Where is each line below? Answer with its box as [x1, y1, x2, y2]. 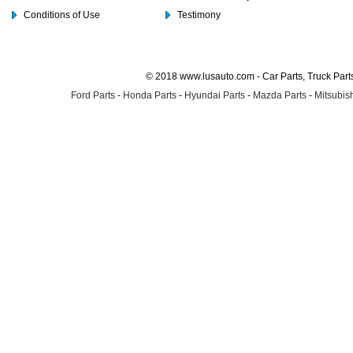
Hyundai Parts [184, 90, 245, 102]
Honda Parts [123, 90, 176, 102]
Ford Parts [71, 90, 115, 102]
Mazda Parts [253, 90, 307, 102]
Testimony [177, 9, 221, 21]
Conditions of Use [24, 9, 100, 21]
